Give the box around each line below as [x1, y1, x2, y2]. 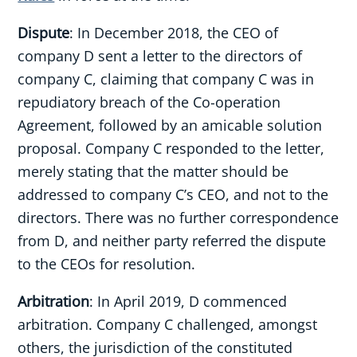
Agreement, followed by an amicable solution [18, 115, 323, 135]
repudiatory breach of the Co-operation [18, 92, 281, 112]
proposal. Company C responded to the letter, [18, 138, 325, 158]
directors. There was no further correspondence [18, 207, 339, 227]
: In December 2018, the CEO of [69, 22, 279, 42]
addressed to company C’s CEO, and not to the [18, 184, 329, 204]
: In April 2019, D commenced [89, 291, 288, 311]
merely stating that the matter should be [18, 161, 289, 181]
